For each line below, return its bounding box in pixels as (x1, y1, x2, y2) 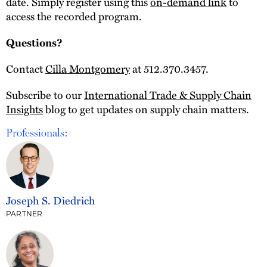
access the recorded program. (6, 8, 142, 24)
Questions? (6, 34, 63, 50)
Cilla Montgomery (45, 60, 130, 76)
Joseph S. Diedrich (6, 192, 95, 208)
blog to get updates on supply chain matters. (43, 100, 249, 117)
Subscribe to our (6, 86, 84, 103)
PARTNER (6, 209, 43, 218)
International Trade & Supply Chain (84, 86, 252, 103)
